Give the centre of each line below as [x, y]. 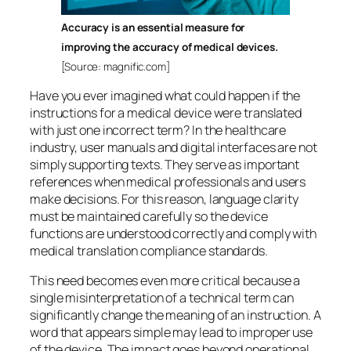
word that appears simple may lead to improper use [172, 333]
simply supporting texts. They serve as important [165, 164]
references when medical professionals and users [168, 181]
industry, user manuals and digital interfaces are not [174, 147]
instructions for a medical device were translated [166, 112]
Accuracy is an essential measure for [153, 28]
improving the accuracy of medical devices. [170, 47]
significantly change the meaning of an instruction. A [175, 315]
